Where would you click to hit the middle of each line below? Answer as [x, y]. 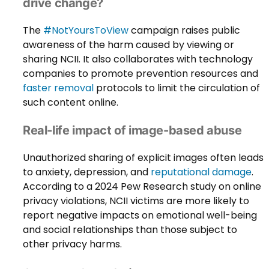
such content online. [71, 102]
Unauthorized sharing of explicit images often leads [143, 157]
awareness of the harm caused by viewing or [128, 44]
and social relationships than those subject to [130, 229]
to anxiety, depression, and [87, 172]
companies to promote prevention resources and [141, 73]
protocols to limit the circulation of [177, 88]
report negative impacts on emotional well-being [140, 215]
